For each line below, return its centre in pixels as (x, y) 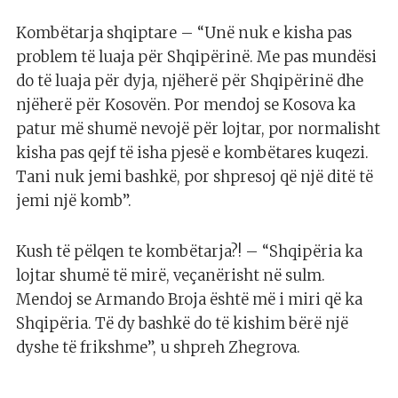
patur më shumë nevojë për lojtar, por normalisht (198, 129)
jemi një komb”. (74, 201)
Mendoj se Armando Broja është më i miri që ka (189, 300)
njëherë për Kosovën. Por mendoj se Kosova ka (186, 105)
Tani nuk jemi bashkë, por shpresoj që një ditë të (195, 177)
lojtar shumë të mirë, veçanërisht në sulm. (171, 276)
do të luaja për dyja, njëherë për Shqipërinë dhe (190, 81)
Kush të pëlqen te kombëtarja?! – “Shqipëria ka (189, 252)
